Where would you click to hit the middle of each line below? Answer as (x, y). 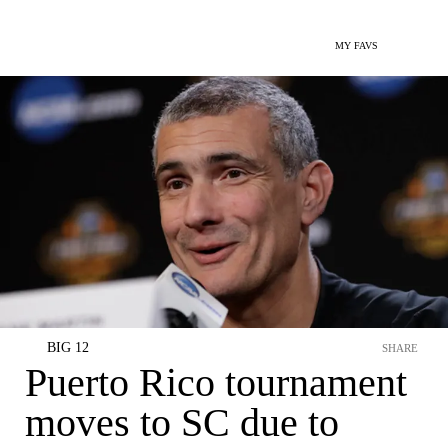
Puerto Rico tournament (216, 382)
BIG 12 (68, 347)
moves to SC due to (182, 422)
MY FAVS (356, 45)
